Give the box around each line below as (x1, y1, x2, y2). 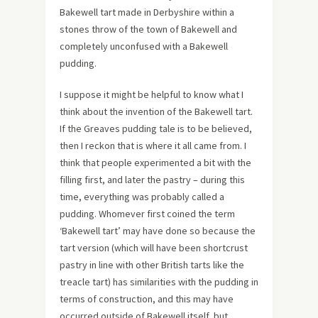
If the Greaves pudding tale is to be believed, (60, 122, 252, 135)
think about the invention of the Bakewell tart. (60, 105, 253, 118)
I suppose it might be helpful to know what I (60, 88, 243, 101)
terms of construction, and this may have (60, 292, 234, 305)
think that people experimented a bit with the (60, 156, 251, 169)
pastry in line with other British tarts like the (60, 258, 244, 271)
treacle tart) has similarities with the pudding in (60, 275, 258, 288)
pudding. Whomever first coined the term (60, 207, 235, 220)
